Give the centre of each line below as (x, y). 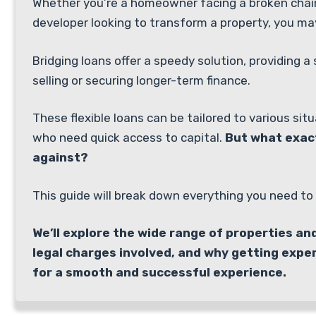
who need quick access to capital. (129, 138)
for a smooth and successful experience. (159, 272)
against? (60, 157)
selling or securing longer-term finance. (141, 80)
